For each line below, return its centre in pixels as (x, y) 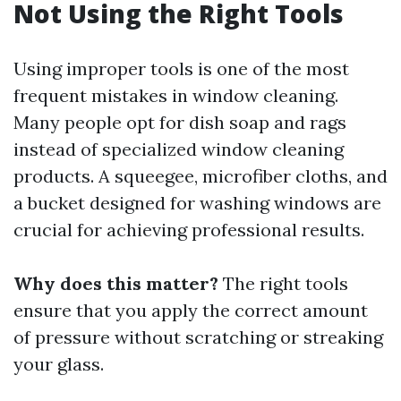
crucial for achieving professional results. (189, 230)
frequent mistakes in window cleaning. (176, 95)
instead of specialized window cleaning (179, 149)
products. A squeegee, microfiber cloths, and (200, 176)
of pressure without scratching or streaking (198, 337)
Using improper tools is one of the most (181, 68)
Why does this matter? (116, 283)
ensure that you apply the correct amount (191, 310)
